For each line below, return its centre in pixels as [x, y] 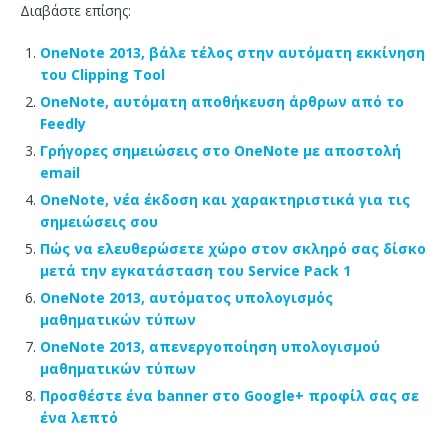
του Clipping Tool [102, 75]
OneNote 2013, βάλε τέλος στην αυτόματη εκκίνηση [232, 53]
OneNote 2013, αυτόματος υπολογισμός [186, 298]
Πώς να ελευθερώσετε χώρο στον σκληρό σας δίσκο [233, 249]
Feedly [63, 124]
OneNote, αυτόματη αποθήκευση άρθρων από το [222, 102]
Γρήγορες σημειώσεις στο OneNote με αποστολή [220, 151]
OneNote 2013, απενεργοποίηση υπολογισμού [210, 347]
